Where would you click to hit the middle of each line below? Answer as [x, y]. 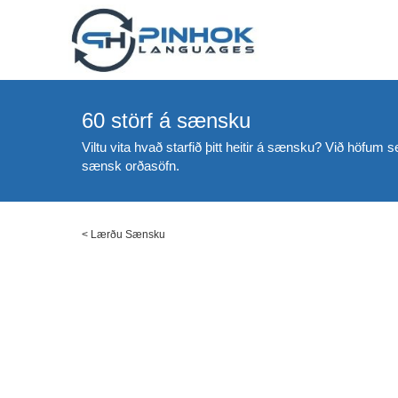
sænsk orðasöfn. [131, 166]
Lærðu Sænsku [128, 235]
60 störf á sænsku [166, 120]
